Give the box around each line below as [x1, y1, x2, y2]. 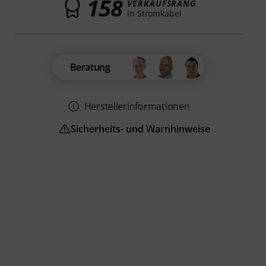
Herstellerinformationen [84, 100, 190, 113]
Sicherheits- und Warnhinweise [71, 122, 211, 136]
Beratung [69, 61, 110, 74]
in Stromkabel [127, 7, 182, 19]
